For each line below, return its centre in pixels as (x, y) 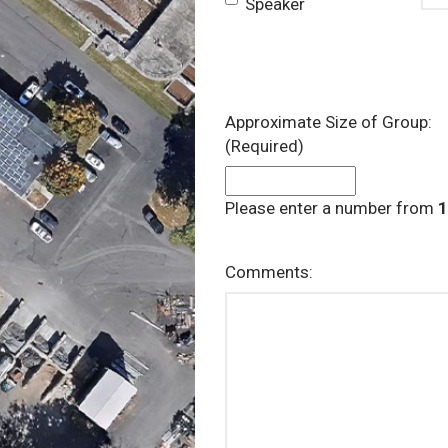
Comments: (268, 272)
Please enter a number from (331, 208)
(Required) (264, 146)
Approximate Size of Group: (328, 122)
